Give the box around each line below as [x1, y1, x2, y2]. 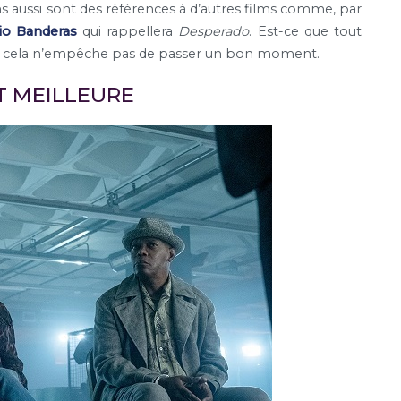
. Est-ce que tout [249, 22, 363, 39]
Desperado [178, 22, 250, 39]
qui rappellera [76, 22, 179, 39]
